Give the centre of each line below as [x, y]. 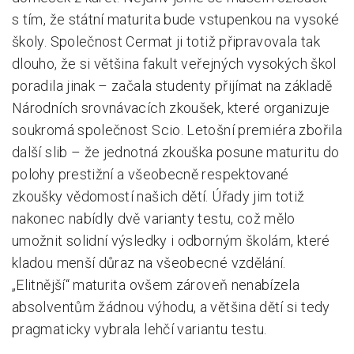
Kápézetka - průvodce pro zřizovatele [140, 93]
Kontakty [43, 255]
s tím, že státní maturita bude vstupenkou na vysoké [176, 19]
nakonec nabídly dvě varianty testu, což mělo [154, 218]
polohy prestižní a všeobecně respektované [151, 174]
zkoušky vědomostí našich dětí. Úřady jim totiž [158, 196]
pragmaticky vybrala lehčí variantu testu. [139, 329]
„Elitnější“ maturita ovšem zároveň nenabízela [156, 285]
